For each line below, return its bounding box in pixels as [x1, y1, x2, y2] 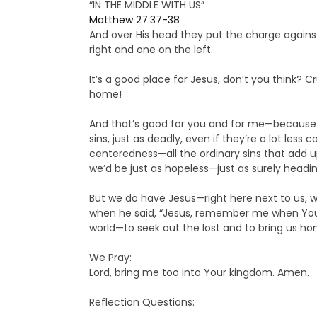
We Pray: [88, 250, 132, 265]
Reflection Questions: [88, 295, 195, 310]
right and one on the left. [88, 42, 213, 57]
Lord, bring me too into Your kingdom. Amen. [88, 265, 309, 280]
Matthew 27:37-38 [88, 13, 180, 28]
